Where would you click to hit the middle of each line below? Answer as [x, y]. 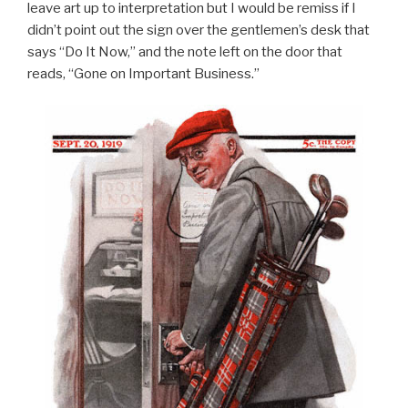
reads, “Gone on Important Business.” [143, 73]
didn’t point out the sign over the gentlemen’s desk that [199, 30]
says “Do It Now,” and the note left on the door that [185, 51]
